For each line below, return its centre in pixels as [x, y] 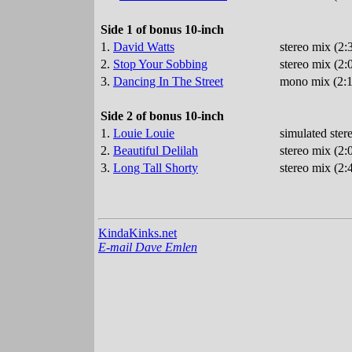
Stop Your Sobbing [160, 64]
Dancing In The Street [168, 82]
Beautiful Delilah [156, 151]
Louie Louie [144, 134]
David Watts [144, 47]
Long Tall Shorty [156, 168]
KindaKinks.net [137, 233]
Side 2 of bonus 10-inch [162, 116]
